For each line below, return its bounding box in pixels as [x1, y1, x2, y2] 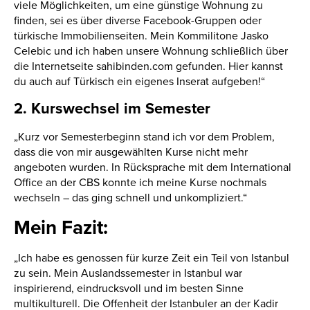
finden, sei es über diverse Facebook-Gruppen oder [14, 13, 262, 28]
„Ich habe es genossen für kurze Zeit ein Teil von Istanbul [14, 250, 289, 265]
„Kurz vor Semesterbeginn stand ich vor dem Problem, [14, 129, 275, 144]
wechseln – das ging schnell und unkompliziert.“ [14, 190, 247, 205]
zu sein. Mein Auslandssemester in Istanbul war [14, 266, 242, 280]
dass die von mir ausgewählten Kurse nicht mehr [14, 145, 248, 159]
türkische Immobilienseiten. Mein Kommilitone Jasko [14, 28, 268, 43]
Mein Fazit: [14, 215, 108, 239]
